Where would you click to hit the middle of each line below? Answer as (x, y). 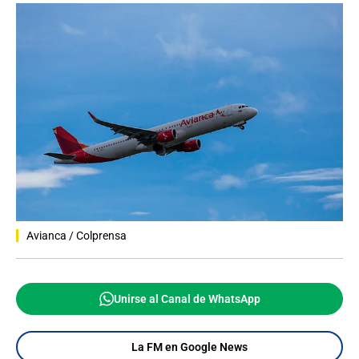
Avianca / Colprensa (77, 236)
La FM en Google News (189, 347)
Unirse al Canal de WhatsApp (187, 299)
